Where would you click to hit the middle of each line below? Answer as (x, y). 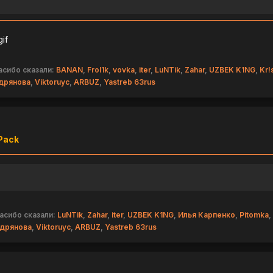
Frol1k (98, 70)
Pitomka (254, 215)
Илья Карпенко (206, 215)
